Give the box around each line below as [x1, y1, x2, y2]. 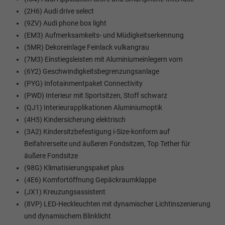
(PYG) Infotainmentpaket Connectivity [24, 79, 143, 87]
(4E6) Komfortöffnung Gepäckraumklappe [24, 175, 156, 184]
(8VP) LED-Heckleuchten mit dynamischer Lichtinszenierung [24, 199, 210, 208]
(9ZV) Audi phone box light [24, 19, 106, 27]
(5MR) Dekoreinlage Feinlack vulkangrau [24, 43, 149, 51]
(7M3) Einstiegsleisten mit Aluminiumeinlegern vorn [24, 55, 183, 63]
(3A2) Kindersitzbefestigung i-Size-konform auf [24, 127, 170, 136]
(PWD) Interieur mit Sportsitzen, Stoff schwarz [24, 91, 167, 99]
